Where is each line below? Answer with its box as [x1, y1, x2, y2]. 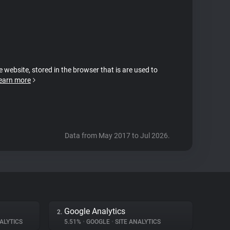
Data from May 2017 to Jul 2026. [65, 131, 170, 140]
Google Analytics [64, 206, 125, 216]
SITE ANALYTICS [113, 218, 161, 225]
